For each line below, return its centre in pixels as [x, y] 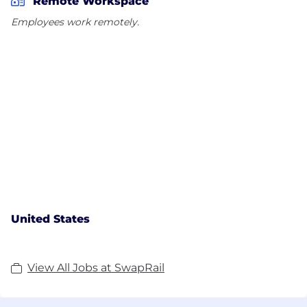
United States [50, 219]
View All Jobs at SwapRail [96, 267]
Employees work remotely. [75, 22]
